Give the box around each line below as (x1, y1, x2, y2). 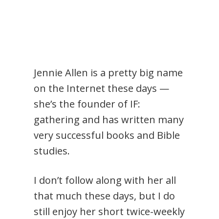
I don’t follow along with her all (34, 174, 176, 187)
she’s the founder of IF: (34, 97, 141, 111)
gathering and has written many (34, 113, 184, 127)
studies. (34, 144, 70, 158)
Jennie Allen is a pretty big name (34, 66, 183, 80)
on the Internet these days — (34, 82, 170, 95)
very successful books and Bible (34, 129, 180, 142)
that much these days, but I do (34, 189, 175, 203)
